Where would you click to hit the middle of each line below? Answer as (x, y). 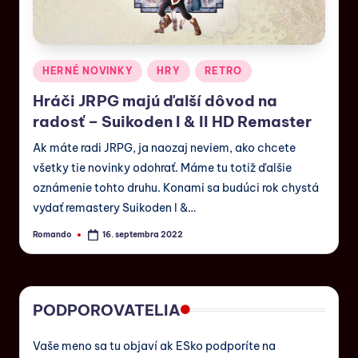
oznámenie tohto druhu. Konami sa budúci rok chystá (176, 188)
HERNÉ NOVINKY (88, 70)
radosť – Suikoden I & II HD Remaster (172, 122)
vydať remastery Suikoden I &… (114, 208)
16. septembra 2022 (143, 234)
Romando (52, 234)
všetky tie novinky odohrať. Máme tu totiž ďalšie (162, 168)
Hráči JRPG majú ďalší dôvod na (155, 101)
